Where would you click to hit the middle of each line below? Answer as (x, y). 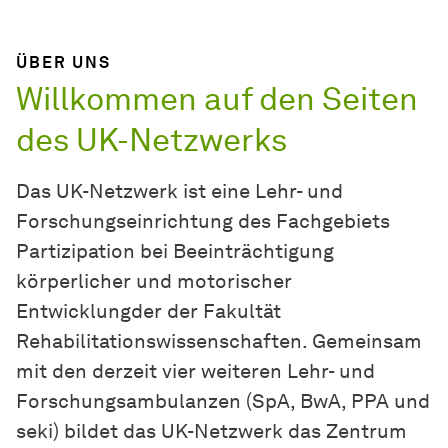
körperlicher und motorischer (154, 281)
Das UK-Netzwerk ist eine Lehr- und (179, 191)
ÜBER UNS (63, 63)
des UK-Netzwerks (151, 140)
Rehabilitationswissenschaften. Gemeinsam (219, 341)
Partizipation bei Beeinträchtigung (175, 251)
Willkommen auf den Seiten (217, 99)
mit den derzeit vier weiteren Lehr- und (195, 371)
